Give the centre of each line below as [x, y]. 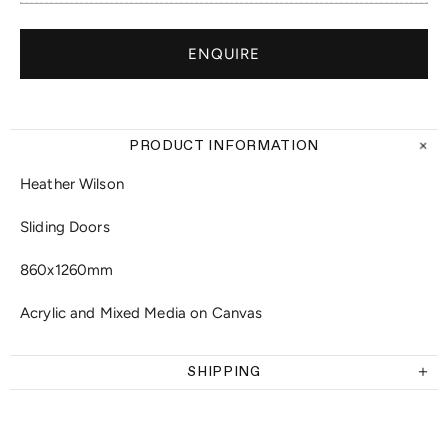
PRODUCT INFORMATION [224, 146]
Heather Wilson [72, 184]
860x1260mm [67, 270]
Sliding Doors [65, 227]
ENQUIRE [224, 54]
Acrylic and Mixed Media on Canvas [141, 313]
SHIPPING [224, 372]
